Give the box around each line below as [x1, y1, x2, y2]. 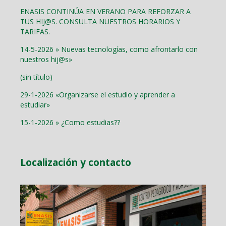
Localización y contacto [20, 156, 131, 169]
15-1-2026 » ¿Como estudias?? [20, 118, 120, 127]
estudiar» [20, 100, 50, 109]
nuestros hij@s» [20, 54, 72, 64]
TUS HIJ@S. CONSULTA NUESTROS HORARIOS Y [20, 17, 180, 26]
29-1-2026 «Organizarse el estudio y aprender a [20, 90, 175, 99]
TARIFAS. [20, 27, 50, 36]
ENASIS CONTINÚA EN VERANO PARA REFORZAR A [20, 7, 191, 16]
